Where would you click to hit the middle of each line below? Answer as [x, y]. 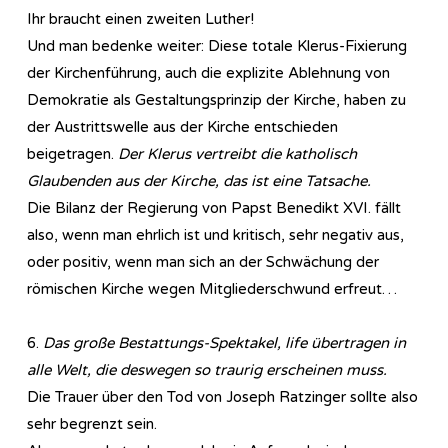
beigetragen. [72, 153]
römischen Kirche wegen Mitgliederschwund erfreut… [212, 288]
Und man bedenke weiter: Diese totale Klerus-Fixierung [217, 45]
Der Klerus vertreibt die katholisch [237, 153]
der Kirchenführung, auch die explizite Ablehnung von [208, 72]
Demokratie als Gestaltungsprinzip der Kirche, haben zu [216, 99]
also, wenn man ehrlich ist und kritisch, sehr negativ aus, [215, 234]
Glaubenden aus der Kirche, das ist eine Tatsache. [199, 180]
